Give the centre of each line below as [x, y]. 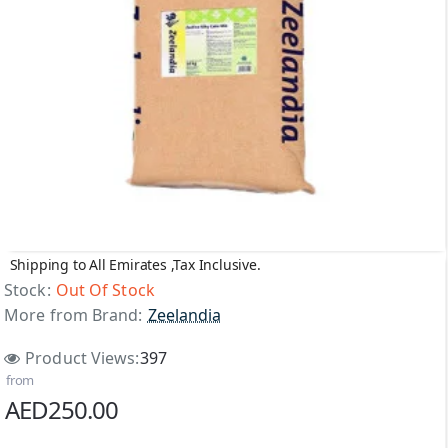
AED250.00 [61, 409]
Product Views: [82, 357]
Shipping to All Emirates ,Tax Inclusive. [135, 264]
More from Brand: [73, 315]
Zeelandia [184, 315]
